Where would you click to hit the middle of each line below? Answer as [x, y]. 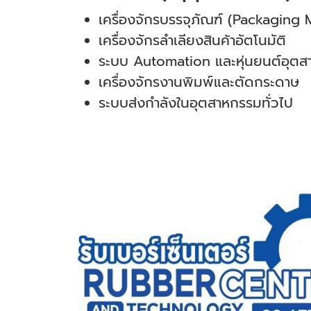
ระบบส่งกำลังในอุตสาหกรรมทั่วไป [196, 102]
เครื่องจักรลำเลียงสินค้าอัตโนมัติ [192, 40]
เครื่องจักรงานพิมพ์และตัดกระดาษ [199, 82]
